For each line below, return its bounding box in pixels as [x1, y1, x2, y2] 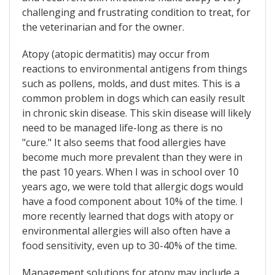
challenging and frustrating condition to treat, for [22, 6, 250, 20]
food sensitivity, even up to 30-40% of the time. [22, 239, 237, 253]
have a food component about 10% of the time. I [22, 195, 243, 209]
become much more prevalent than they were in [22, 150, 242, 165]
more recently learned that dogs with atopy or [22, 209, 234, 223]
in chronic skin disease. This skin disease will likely [22, 106, 251, 120]
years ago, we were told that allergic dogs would [22, 180, 243, 194]
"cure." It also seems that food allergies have [22, 136, 226, 150]
